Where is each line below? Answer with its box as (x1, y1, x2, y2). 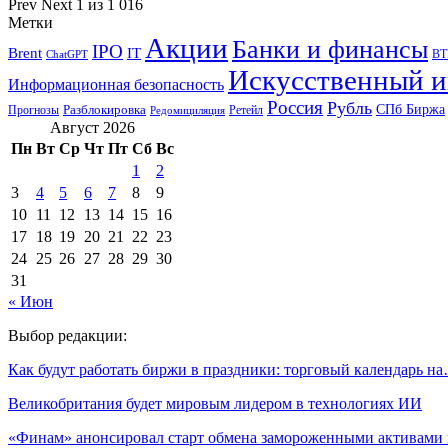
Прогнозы (8, 102, 59, 117)
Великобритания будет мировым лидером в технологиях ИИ (8, 394, 422, 412)
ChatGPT (46, 48, 88, 60)
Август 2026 (50, 118, 135, 136)
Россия (267, 96, 323, 118)
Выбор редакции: (8, 326, 127, 344)
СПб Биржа (376, 100, 445, 117)
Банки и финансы (232, 34, 428, 64)
